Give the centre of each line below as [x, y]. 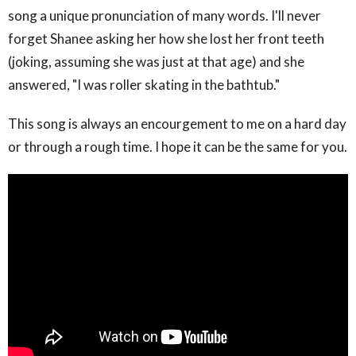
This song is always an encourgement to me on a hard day [177, 124]
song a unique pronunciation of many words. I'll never [164, 16]
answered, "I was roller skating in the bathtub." [146, 85]
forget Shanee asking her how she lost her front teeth [166, 39]
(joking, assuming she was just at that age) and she [156, 62]
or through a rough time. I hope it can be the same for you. [178, 147]
